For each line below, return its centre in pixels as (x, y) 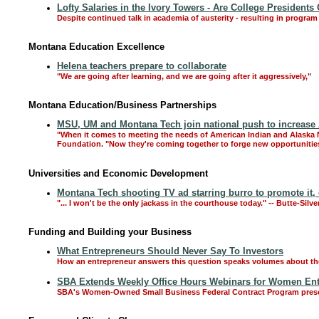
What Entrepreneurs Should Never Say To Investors (170, 251)
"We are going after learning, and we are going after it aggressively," (184, 76)
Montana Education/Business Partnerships (122, 105)
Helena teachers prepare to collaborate (142, 66)
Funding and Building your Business (110, 232)
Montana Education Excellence (96, 47)
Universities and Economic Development (118, 173)
